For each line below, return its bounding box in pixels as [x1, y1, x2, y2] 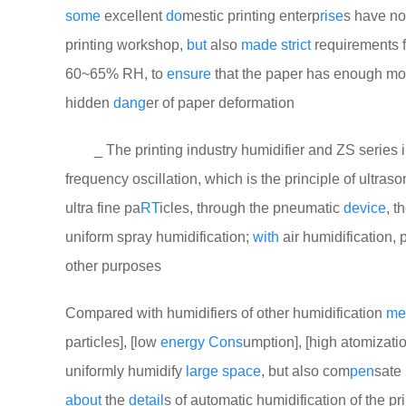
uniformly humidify [65, 363, 186, 379]
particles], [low [65, 334, 160, 350]
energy [160, 334, 205, 350]
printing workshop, [65, 37, 187, 53]
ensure [167, 66, 211, 82]
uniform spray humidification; [65, 229, 253, 245]
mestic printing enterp [182, 8, 320, 24]
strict [281, 37, 311, 53]
